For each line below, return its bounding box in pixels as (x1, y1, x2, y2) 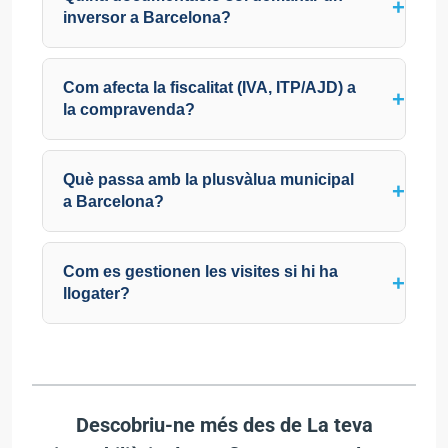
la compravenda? (63, 100, 195, 118)
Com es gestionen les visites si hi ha (63, 262, 338, 280)
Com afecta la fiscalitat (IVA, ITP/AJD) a (63, 78, 356, 96)
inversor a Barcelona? (63, 8, 231, 26)
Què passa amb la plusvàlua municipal (63, 170, 354, 188)
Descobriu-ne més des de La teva (75, 412, 373, 437)
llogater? (63, 284, 130, 302)
